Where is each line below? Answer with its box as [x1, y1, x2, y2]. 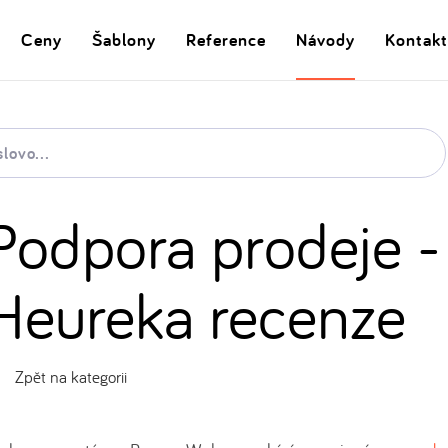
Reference [186, 27, 266, 51]
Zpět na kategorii [14, 366, 127, 387]
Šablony [92, 27, 156, 51]
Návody [296, 27, 355, 51]
